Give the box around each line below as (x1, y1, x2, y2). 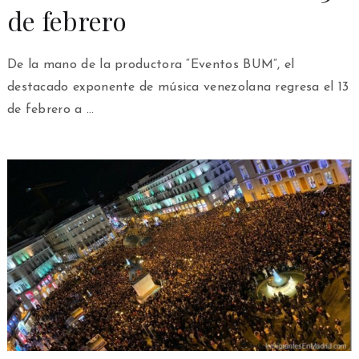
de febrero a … (6, 103, 95, 117)
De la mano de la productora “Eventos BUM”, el (6, 58, 295, 72)
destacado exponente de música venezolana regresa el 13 (6, 81, 349, 95)
